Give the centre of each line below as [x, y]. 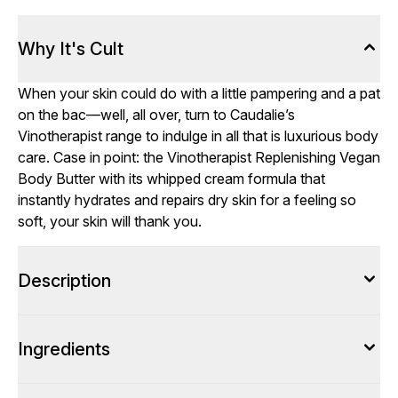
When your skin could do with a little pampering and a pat [199, 93]
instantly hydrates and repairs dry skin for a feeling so [187, 200]
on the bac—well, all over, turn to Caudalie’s [156, 115]
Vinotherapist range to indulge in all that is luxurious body [198, 136]
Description [64, 281]
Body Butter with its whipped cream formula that [171, 179]
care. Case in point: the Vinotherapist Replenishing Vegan [199, 157]
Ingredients [64, 349]
